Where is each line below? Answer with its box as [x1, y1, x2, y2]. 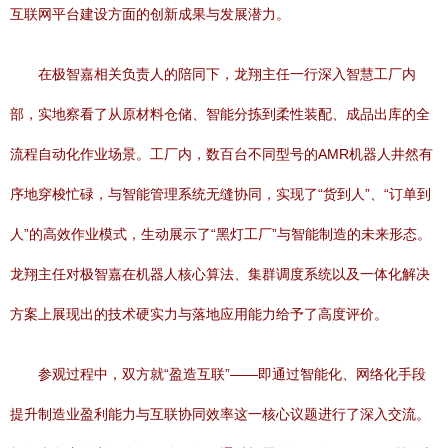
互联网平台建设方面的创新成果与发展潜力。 [10, 6, 290, 22]
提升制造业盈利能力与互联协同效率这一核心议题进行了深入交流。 [10, 406, 430, 422]
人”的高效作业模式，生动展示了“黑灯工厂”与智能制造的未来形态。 [10, 226, 431, 242]
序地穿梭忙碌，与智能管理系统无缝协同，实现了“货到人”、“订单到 [10, 186, 431, 202]
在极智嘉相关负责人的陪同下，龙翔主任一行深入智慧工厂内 [38, 66, 416, 82]
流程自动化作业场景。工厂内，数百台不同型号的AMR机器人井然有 [10, 146, 433, 162]
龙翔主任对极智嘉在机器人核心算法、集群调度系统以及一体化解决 [10, 266, 430, 282]
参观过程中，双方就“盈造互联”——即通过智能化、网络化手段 [38, 366, 426, 382]
